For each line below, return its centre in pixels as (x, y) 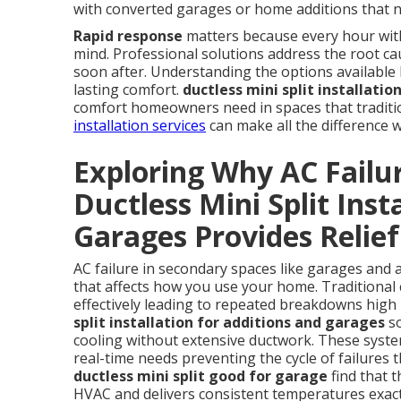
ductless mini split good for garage (200, 376)
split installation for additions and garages (229, 322)
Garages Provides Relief (236, 236)
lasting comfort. (128, 90)
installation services (140, 125)
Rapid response (128, 36)
